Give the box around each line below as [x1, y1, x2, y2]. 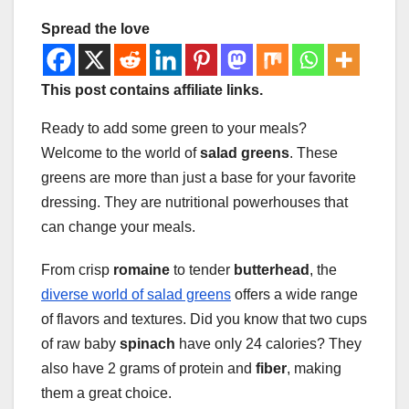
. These [289, 145, 338, 162]
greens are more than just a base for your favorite [41, 170, 356, 186]
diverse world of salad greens [41, 287, 231, 303]
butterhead [234, 262, 309, 278]
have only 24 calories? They [175, 336, 362, 352]
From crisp [41, 262, 113, 278]
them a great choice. [41, 385, 172, 402]
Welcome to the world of [41, 145, 200, 162]
